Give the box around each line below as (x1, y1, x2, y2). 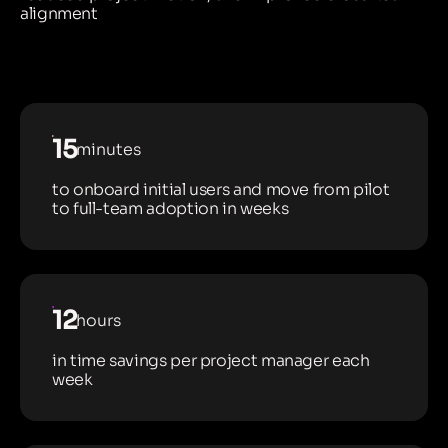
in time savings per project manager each (52, 350, 370, 371)
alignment (20, 3, 98, 24)
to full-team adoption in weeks (52, 198, 289, 219)
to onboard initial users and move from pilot (52, 179, 390, 200)
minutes (76, 139, 142, 160)
